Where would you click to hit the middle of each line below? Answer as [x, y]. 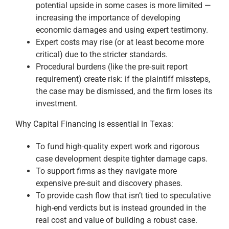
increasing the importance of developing [108, 17]
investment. [57, 103]
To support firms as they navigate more [106, 171]
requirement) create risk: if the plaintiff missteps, [123, 79]
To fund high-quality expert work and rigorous [118, 146]
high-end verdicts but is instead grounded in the [121, 208]
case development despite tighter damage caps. [122, 158]
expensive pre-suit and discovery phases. [109, 183]
